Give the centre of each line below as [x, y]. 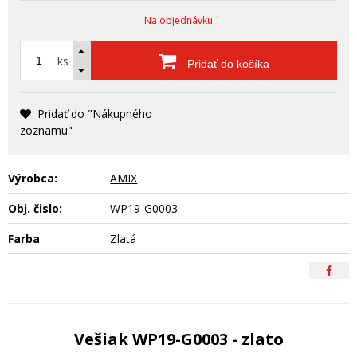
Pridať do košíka [227, 63]
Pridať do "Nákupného [95, 113]
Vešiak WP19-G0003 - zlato [178, 339]
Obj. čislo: [35, 208]
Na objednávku [178, 20]
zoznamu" [46, 130]
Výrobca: [33, 178]
